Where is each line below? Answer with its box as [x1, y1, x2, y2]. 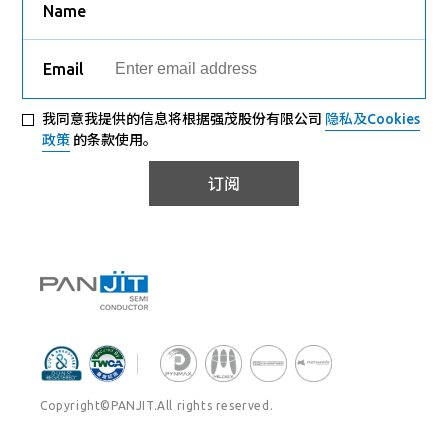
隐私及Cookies [325, 111, 421, 128]
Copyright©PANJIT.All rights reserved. [40, 399, 274, 413]
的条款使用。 [70, 132, 158, 149]
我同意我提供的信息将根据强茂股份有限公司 [42, 111, 326, 128]
